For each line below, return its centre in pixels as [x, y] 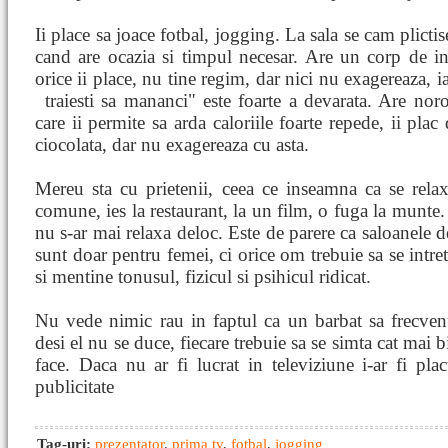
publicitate [74, 386]
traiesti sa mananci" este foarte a [174, 100]
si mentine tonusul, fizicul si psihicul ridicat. [203, 276]
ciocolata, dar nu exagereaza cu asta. [172, 144]
